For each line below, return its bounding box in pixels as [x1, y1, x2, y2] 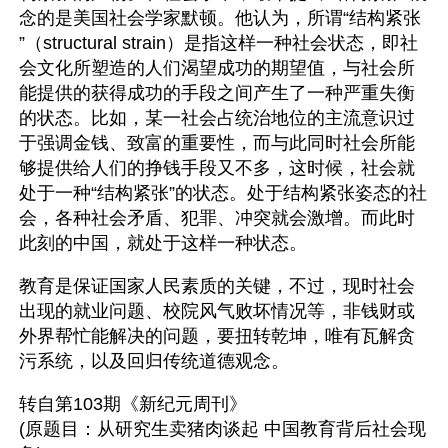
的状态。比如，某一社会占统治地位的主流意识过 [19, 108, 415, 128]
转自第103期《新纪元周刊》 [19, 394, 247, 414]
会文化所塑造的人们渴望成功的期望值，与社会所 [19, 58, 415, 78]
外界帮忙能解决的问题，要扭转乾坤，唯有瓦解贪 [19, 326, 415, 346]
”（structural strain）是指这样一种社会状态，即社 [19, 33, 418, 53]
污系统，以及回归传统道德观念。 [19, 351, 289, 371]
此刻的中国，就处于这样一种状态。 [19, 233, 307, 253]
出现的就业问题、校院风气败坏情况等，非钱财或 [19, 301, 415, 321]
